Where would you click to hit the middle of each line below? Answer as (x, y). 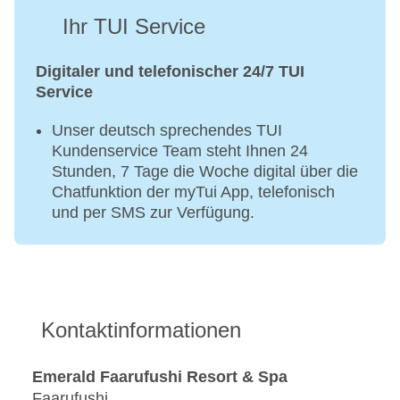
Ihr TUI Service (134, 27)
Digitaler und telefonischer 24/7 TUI (170, 72)
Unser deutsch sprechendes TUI (167, 131)
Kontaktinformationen (141, 330)
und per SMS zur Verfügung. (153, 213)
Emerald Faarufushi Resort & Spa (160, 376)
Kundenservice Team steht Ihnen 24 (180, 151)
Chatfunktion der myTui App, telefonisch (193, 192)
